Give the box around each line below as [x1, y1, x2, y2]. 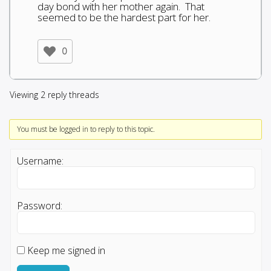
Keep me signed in [27, 243, 105, 257]
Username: [17, 154, 64, 168]
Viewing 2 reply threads [10, 88, 99, 100]
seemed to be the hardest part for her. [38, 10, 211, 24]
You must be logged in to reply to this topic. [16, 123, 155, 134]
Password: [17, 198, 62, 212]
